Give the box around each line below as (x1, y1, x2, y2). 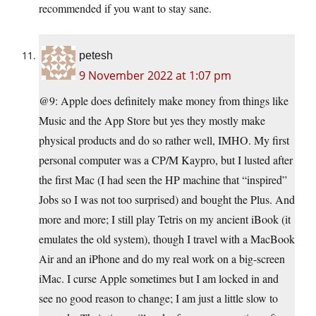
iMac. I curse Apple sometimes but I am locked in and (39, 271, 279, 286)
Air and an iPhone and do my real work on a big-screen (39, 251, 285, 267)
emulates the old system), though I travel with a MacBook (39, 231, 295, 247)
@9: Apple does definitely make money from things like (39, 93, 288, 109)
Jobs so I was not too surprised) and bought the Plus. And (39, 192, 295, 207)
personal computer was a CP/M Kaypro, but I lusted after (39, 152, 293, 168)
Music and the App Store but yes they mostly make (39, 113, 265, 128)
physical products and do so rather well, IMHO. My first (39, 133, 289, 148)
